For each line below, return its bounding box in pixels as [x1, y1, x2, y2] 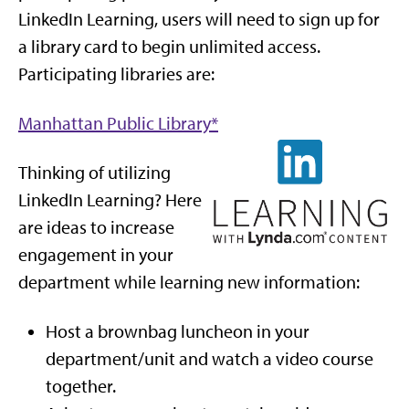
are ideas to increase [18, 216, 174, 238]
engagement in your [18, 244, 173, 266]
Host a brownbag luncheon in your [46, 320, 309, 342]
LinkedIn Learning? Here [18, 189, 202, 211]
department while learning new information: [18, 271, 360, 293]
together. [46, 375, 116, 397]
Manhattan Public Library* [18, 112, 218, 134]
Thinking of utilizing [18, 162, 171, 184]
